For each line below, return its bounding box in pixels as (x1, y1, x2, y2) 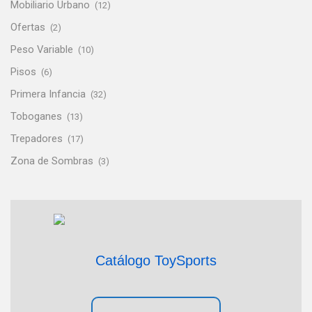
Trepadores (10, 132, 63, 145)
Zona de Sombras (10, 154, 93, 167)
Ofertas (10, 20, 45, 33)
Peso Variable (10, 42, 73, 56)
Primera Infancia (10, 87, 86, 100)
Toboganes (10, 109, 62, 123)
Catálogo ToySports (95, 253, 217, 269)
